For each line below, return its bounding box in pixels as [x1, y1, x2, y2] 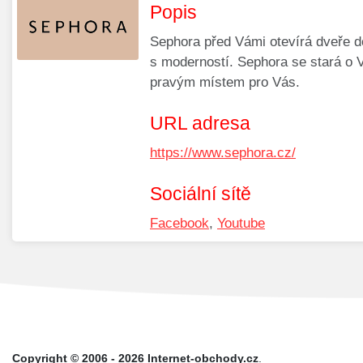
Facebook [150, 216, 209, 232]
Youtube [217, 216, 265, 232]
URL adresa [150, 113, 250, 135]
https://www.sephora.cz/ [150, 145, 296, 161]
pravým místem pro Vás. [150, 75, 300, 91]
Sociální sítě [150, 183, 251, 205]
